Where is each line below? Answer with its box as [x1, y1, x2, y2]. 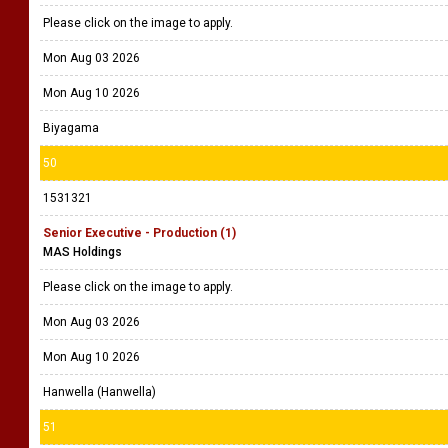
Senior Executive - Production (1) [43, 226, 236, 240]
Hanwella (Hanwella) [43, 385, 156, 399]
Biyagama [43, 121, 99, 135]
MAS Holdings [43, 245, 122, 259]
